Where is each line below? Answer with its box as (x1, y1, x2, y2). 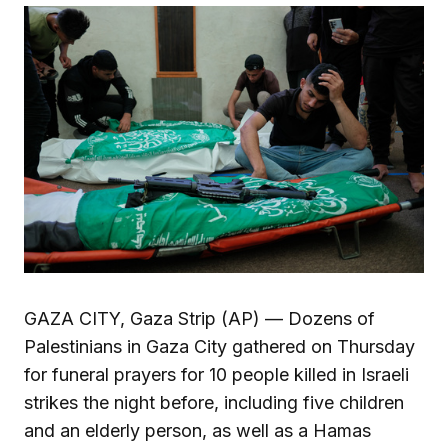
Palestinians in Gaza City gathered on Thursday (24, 335, 415, 357)
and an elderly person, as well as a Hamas (24, 419, 371, 441)
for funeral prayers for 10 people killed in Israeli (24, 363, 409, 385)
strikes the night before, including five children (24, 391, 404, 413)
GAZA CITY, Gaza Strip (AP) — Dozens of (24, 307, 375, 329)
